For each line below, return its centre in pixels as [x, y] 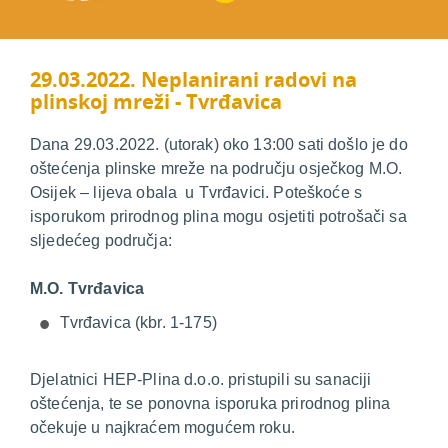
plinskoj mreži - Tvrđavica [156, 101]
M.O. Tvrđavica [87, 288]
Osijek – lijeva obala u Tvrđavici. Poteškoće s [196, 192]
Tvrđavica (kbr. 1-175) [138, 322]
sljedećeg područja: [101, 240]
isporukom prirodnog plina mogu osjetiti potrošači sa [218, 216]
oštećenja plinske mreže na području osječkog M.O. [216, 168]
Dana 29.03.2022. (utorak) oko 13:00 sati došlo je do [219, 144]
